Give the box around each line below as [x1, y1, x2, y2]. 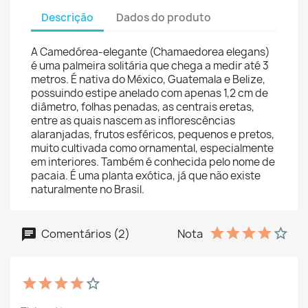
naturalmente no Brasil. [31, 182, 144, 197]
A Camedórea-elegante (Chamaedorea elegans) [31, 45, 270, 60]
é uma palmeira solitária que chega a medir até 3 [31, 58, 269, 74]
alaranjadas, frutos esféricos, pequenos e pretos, [31, 127, 274, 142]
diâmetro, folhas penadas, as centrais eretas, [31, 100, 254, 115]
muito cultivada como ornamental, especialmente [31, 141, 274, 156]
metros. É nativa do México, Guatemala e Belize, [31, 72, 265, 87]
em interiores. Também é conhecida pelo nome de [31, 155, 275, 170]
